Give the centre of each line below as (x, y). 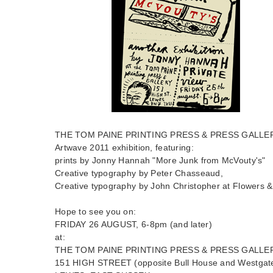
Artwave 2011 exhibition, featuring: (124, 147)
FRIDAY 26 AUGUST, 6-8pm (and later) (133, 224)
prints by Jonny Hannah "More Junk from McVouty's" (160, 160)
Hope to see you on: (96, 211)
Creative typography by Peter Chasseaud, (139, 173)
